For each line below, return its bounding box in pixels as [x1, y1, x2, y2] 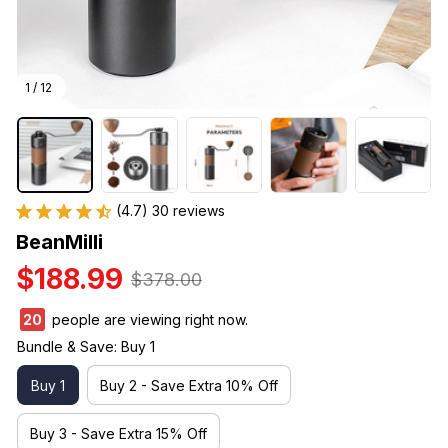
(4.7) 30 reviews [116, 202, 225, 220]
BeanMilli [16, 230, 103, 255]
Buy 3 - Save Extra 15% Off [30, 424, 207, 442]
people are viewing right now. [48, 311, 248, 329]
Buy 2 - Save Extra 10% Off [100, 376, 278, 394]
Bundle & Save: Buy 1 [17, 338, 155, 356]
